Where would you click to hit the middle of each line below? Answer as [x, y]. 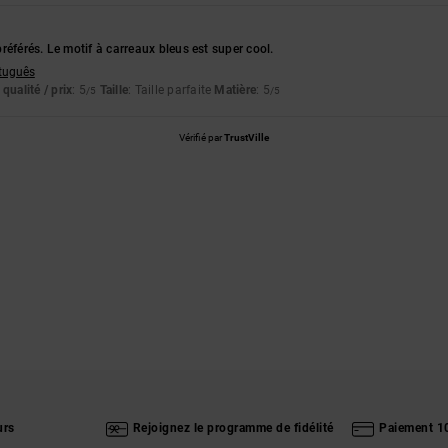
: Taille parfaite [171, 89]
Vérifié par [201, 137]
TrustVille [246, 137]
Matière [235, 89]
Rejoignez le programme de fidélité [233, 428]
